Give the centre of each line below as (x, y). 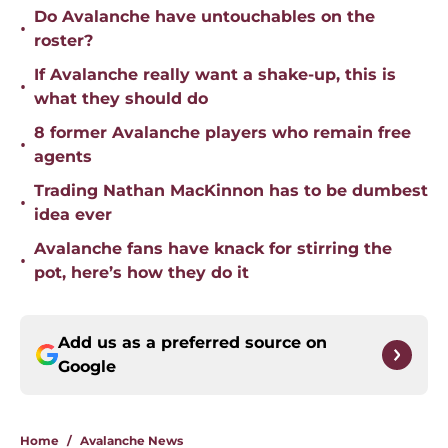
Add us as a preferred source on (192, 343)
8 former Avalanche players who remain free (222, 133)
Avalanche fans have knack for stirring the (213, 249)
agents (63, 157)
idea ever (73, 215)
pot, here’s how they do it (141, 273)
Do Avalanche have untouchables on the (204, 17)
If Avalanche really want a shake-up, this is (215, 75)
